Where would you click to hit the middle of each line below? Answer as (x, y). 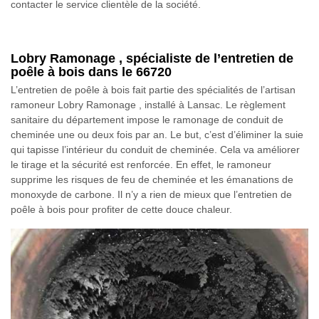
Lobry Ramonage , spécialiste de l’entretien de (152, 58)
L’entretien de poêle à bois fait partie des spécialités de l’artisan (153, 89)
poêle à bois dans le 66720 (91, 72)
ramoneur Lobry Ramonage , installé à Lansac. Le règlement (148, 104)
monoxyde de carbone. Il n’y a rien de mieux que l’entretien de (151, 194)
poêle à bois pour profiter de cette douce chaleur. (121, 209)
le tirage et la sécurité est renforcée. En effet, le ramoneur (141, 164)
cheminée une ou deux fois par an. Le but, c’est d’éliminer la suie (157, 134)
